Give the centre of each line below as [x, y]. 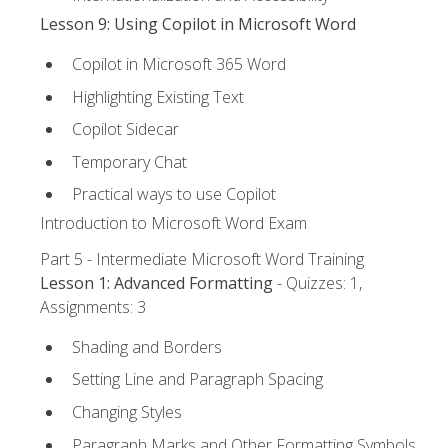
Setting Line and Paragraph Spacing [197, 379]
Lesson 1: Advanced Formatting [156, 282]
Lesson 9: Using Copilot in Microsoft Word [198, 23]
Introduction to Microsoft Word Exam [173, 222]
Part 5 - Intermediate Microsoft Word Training [202, 258]
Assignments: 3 [93, 306]
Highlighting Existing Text [158, 96]
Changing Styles [127, 411]
